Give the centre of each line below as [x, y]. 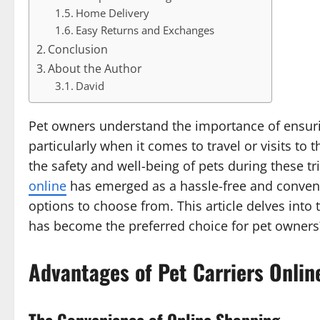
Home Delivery [112, 13]
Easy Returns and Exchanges [145, 30]
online [47, 186]
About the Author [95, 69]
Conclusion [78, 50]
